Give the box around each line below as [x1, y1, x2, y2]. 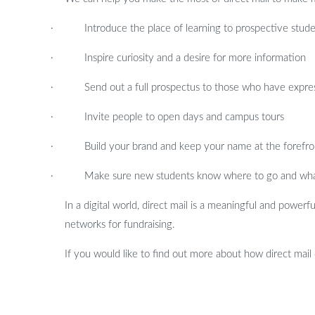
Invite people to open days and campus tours [84, 111, 284, 122]
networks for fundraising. [65, 219, 175, 230]
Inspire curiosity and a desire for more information [84, 52, 306, 63]
